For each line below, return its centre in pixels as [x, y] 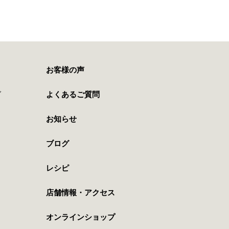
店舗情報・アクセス [80, 192]
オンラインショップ [80, 217]
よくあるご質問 [73, 94]
